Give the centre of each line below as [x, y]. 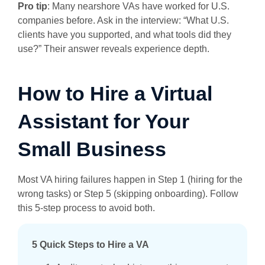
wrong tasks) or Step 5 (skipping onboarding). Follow [128, 193]
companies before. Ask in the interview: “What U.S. [123, 20]
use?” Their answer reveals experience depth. [115, 49]
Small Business [92, 149]
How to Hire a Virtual [115, 93]
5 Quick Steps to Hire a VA [92, 245]
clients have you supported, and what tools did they [125, 34]
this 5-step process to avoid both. [86, 208]
